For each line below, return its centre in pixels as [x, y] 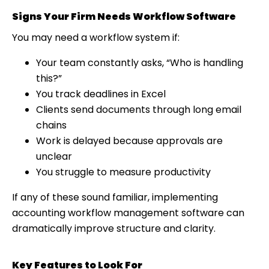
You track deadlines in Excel [101, 94]
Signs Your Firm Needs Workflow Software [124, 16]
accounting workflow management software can [128, 213]
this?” [49, 78]
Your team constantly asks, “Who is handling [140, 62]
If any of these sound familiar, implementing [115, 197]
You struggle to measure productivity [123, 172]
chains [51, 125]
